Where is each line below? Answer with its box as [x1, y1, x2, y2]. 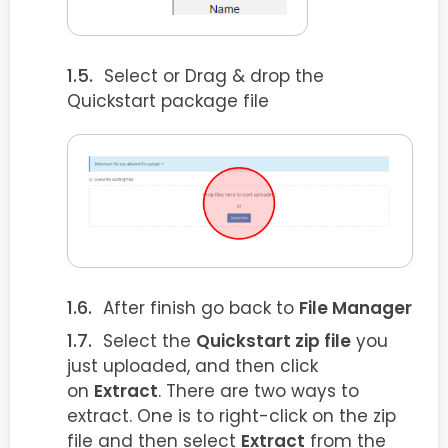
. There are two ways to [158, 378, 359, 403]
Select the [103, 328, 196, 353]
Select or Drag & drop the [104, 64, 324, 89]
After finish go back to [103, 295, 299, 320]
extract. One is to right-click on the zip [67, 403, 396, 428]
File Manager [299, 295, 412, 320]
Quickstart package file [67, 89, 269, 114]
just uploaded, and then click [67, 353, 318, 378]
